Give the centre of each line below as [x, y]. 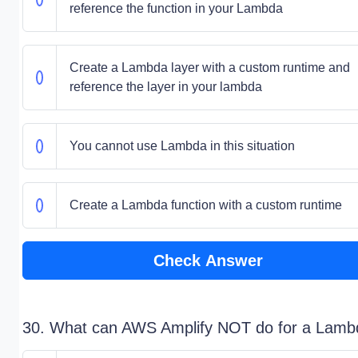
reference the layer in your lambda [165, 87]
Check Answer [208, 261]
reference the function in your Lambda [176, 8]
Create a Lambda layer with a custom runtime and [209, 68]
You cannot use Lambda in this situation [182, 146]
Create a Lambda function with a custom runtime [205, 205]
